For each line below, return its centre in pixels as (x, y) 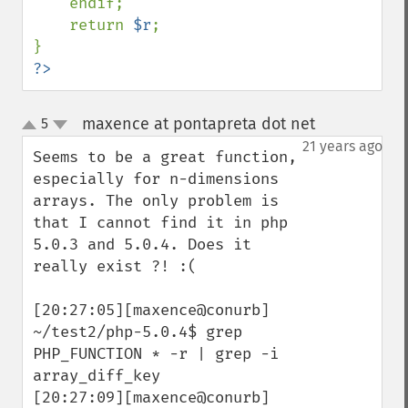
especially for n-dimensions (156, 179)
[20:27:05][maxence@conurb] (151, 310)
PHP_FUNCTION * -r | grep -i (156, 354)
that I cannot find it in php (160, 223)
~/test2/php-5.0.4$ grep (138, 332)
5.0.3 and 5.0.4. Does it (142, 245)
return (101, 25)
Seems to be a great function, (165, 157)
